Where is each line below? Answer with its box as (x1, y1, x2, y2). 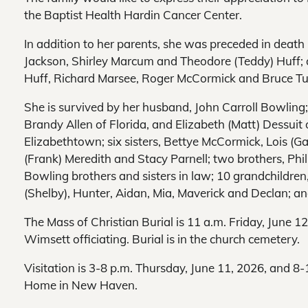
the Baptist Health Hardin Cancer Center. (24, 8, 242, 23)
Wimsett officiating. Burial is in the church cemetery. (24, 232, 300, 247)
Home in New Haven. (24, 278, 137, 293)
